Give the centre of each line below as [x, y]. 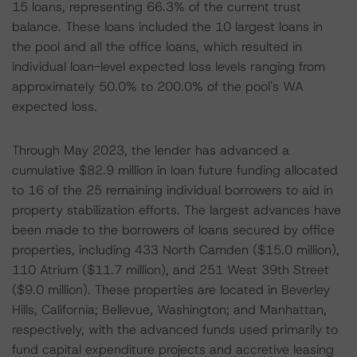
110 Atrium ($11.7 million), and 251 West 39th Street [171, 270]
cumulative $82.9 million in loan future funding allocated [175, 170]
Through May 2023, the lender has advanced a [151, 150]
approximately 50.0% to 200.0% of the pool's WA [158, 86]
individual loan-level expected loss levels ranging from [169, 67]
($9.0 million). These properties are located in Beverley [171, 290]
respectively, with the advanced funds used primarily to [175, 330]
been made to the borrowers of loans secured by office [173, 230]
